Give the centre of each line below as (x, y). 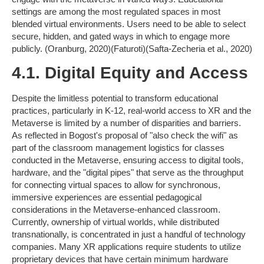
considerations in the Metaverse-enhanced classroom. (116, 210)
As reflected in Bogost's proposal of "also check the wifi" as (125, 136)
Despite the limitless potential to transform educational (115, 98)
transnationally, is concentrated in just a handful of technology (129, 235)
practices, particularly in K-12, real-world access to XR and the (131, 111)
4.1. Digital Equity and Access (130, 73)
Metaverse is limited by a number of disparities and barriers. (126, 123)
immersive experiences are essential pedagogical (107, 197)
